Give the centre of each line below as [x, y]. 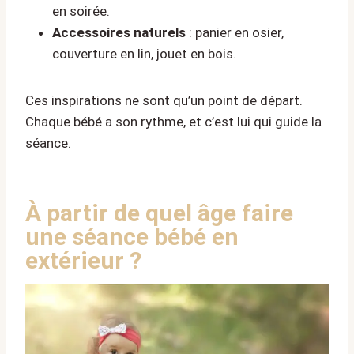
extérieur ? [83, 260]
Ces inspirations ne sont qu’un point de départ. [164, 100]
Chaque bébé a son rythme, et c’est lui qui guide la [173, 121]
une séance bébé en [132, 236]
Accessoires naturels [119, 32]
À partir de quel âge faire [159, 213]
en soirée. [81, 11]
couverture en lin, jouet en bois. [144, 53]
